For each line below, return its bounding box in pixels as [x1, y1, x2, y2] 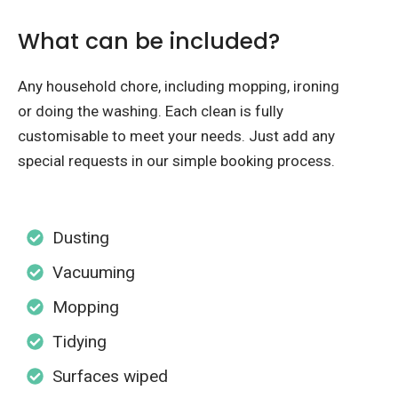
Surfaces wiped [52, 366, 168, 387]
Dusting [52, 227, 109, 249]
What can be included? [18, 26, 280, 58]
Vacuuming [52, 262, 135, 283]
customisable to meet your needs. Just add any [18, 127, 335, 146]
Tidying [52, 331, 107, 353]
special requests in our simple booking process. [18, 152, 335, 171]
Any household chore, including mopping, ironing [18, 77, 339, 96]
